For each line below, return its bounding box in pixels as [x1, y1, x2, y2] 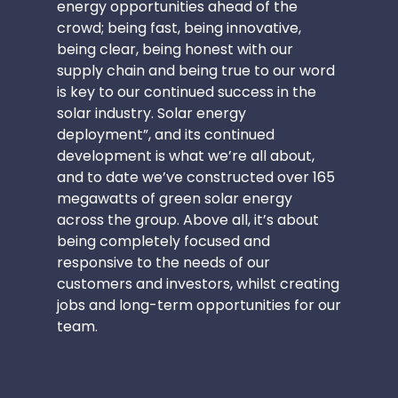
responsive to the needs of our [57, 252, 270, 274]
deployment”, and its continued [57, 124, 275, 146]
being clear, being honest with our [57, 39, 293, 60]
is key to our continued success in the [57, 82, 316, 103]
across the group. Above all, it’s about [57, 210, 319, 231]
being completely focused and [57, 231, 270, 252]
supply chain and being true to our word [57, 60, 335, 82]
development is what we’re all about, [57, 146, 314, 167]
